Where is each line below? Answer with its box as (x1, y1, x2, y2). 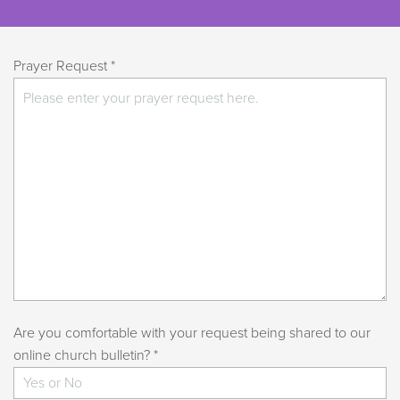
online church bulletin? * (13, 346, 158, 364)
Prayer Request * (13, 56, 115, 75)
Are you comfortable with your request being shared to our (13, 323, 371, 342)
